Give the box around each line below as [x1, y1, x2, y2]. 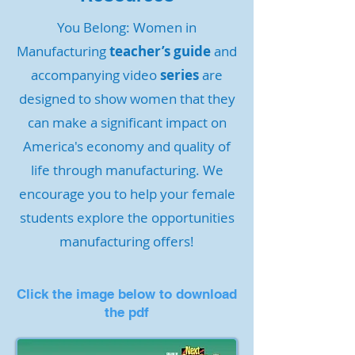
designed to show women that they [18, 90, 235, 108]
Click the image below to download [17, 286, 237, 302]
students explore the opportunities [19, 208, 235, 227]
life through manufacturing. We [30, 161, 223, 179]
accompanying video [31, 66, 157, 84]
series [157, 66, 199, 84]
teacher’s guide [109, 42, 211, 60]
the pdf [105, 304, 149, 320]
